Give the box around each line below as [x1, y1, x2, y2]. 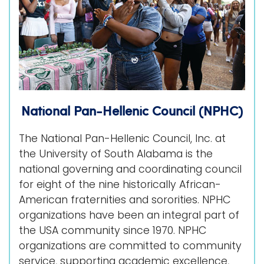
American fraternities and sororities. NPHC [19, 192, 230, 207]
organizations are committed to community [19, 238, 242, 253]
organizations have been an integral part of [19, 207, 239, 222]
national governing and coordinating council [19, 161, 242, 176]
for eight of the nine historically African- [19, 177, 221, 192]
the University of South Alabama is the [19, 146, 213, 161]
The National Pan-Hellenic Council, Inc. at [19, 131, 226, 146]
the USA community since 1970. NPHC [19, 223, 206, 237]
